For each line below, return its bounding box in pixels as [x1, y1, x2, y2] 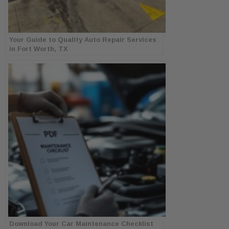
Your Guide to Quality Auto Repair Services [9, 36, 156, 44]
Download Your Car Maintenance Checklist [9, 220, 153, 228]
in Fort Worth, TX [9, 45, 68, 53]
